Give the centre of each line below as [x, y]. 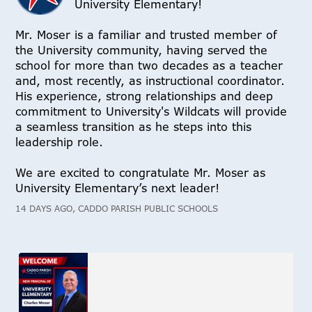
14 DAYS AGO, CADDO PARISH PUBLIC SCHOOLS [117, 209]
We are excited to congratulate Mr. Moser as [141, 173]
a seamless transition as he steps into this [134, 127]
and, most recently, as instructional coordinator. [150, 81]
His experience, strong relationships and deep [145, 96]
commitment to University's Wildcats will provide [151, 112]
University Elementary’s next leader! [118, 188]
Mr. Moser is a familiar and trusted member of [147, 35]
